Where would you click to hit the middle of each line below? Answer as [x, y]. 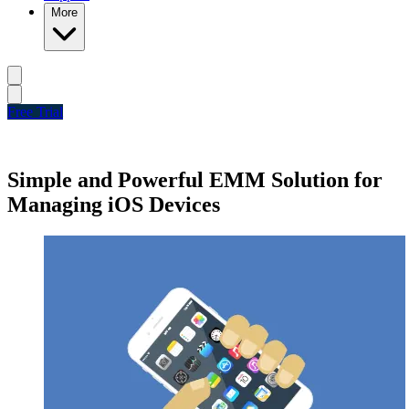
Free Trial [35, 112]
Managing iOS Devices [114, 204]
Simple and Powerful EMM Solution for [195, 179]
